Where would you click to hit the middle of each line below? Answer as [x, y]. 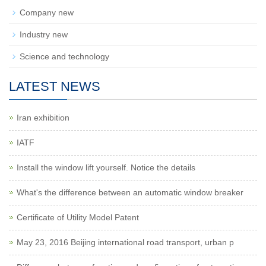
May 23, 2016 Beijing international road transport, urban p [125, 242]
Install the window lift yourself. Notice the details [106, 167]
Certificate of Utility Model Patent [78, 217]
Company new [47, 12]
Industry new [44, 34]
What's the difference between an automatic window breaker [130, 192]
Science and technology [64, 56]
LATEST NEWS [55, 86]
